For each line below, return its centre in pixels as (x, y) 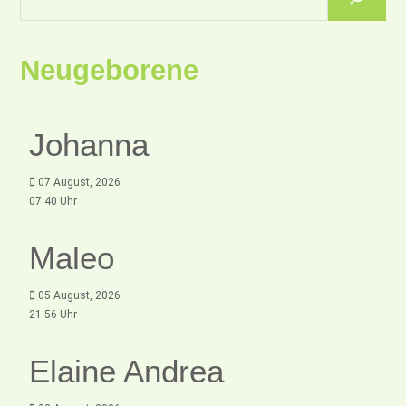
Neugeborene (110, 71)
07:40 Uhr (53, 202)
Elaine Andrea (127, 372)
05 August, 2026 (78, 296)
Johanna (89, 145)
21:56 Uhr (53, 315)
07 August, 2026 (78, 183)
